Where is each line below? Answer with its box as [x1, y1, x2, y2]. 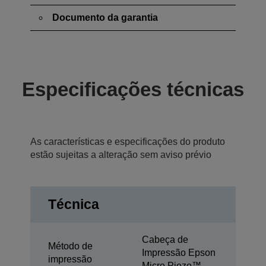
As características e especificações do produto [30, 137, 225, 147]
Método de [48, 241, 93, 251]
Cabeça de [142, 235, 188, 245]
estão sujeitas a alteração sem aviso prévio [30, 150, 211, 160]
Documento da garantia [52, 12, 158, 23]
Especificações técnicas [22, 78, 244, 100]
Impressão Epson [142, 248, 216, 258]
